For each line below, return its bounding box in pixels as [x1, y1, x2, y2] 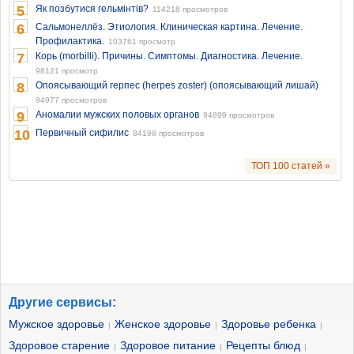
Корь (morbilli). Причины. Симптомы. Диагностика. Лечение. [36, 51, 303, 62]
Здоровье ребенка [221, 318, 316, 330]
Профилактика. [36, 36, 104, 47]
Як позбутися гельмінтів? [36, 3, 149, 14]
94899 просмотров [203, 111, 274, 119]
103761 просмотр [108, 37, 175, 46]
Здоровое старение [9, 339, 110, 352]
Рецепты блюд [226, 339, 300, 352]
